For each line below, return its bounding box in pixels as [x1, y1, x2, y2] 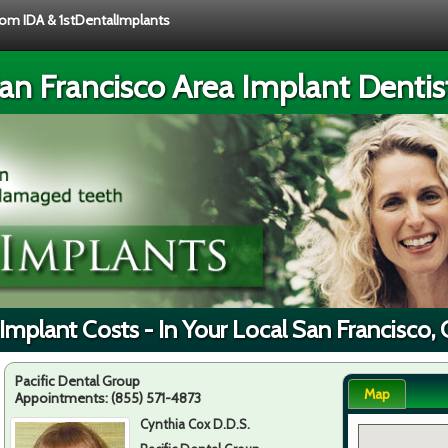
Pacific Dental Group [15, 371, 140, 390]
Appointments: [15, 388, 111, 407]
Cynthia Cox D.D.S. [140, 415, 251, 432]
